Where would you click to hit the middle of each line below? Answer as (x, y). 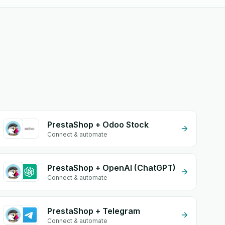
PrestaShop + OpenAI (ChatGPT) (112, 168)
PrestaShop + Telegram (94, 211)
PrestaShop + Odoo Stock (98, 125)
